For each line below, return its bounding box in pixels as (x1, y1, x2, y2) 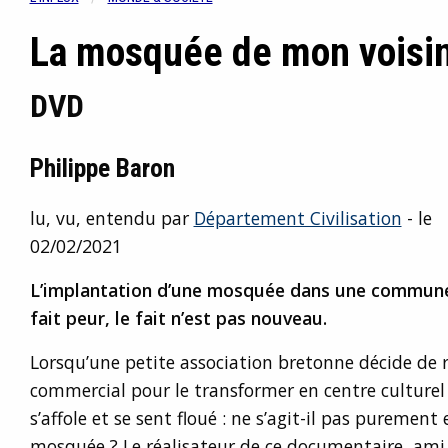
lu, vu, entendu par (29, 206, 194, 230)
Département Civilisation (193, 206, 402, 230)
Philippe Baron (29, 153, 175, 183)
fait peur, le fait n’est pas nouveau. (29, 306, 327, 330)
